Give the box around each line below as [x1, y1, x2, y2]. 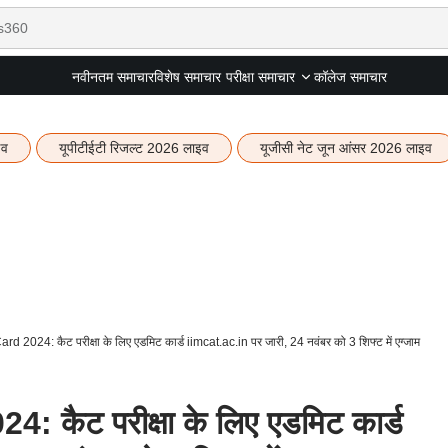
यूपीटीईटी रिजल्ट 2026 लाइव [58, 140, 209, 156]
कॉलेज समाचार [313, 68, 387, 85]
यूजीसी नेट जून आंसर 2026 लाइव [259, 140, 432, 156]
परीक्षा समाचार [225, 69, 295, 85]
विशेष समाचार [153, 68, 221, 85]
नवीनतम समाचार [71, 68, 154, 85]
